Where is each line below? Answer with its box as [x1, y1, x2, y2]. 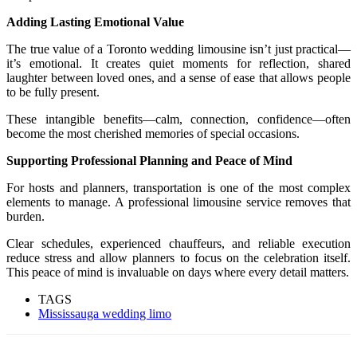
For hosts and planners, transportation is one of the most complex [6, 180, 351, 194]
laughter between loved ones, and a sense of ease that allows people [6, 70, 351, 84]
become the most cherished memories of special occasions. [6, 126, 300, 140]
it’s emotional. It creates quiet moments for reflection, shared [6, 56, 351, 70]
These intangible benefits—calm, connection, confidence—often [6, 112, 351, 126]
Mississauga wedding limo [38, 306, 171, 320]
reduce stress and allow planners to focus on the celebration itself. [6, 250, 351, 265]
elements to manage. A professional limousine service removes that [6, 194, 351, 209]
